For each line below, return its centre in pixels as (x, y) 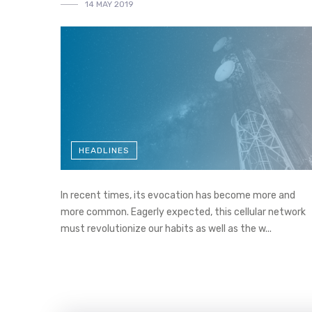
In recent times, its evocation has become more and (178, 195)
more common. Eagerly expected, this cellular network (183, 212)
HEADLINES (104, 150)
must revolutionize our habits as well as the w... (166, 228)
